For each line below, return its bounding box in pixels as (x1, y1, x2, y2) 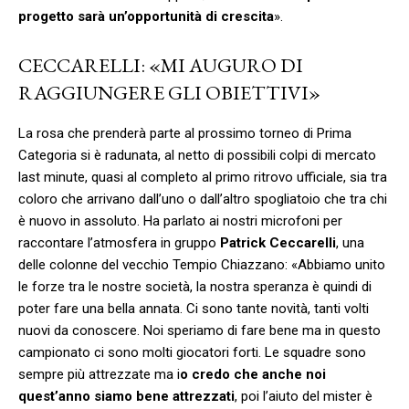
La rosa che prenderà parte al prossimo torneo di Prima (18, 124, 351, 142)
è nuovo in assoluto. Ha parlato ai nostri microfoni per (18, 212, 342, 229)
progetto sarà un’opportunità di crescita (18, 7, 274, 25)
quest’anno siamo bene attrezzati (18, 387, 235, 404)
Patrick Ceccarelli (220, 234, 336, 251)
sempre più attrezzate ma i (18, 365, 180, 383)
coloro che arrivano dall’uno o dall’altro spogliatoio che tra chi (18, 190, 387, 207)
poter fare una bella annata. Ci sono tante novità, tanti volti (18, 299, 369, 317)
